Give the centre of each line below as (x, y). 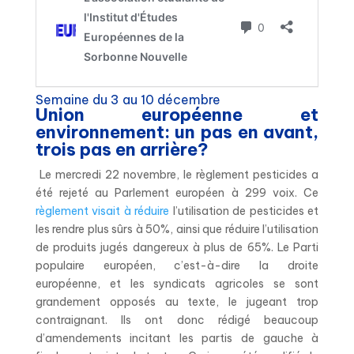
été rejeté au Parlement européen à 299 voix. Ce (177, 192)
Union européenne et (177, 114)
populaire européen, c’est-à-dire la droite (177, 265)
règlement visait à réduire (102, 211)
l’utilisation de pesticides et (244, 211)
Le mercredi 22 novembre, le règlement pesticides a (179, 174)
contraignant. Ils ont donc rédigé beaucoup (177, 320)
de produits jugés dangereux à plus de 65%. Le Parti (177, 247)
